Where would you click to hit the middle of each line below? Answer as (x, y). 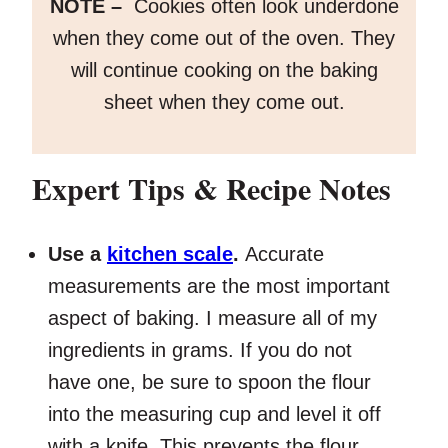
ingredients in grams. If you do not (200, 350)
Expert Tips (108, 188)
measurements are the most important (219, 286)
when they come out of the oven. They (224, 38)
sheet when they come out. (224, 102)
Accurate (284, 254)
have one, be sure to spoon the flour (209, 382)
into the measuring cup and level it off (214, 414)
